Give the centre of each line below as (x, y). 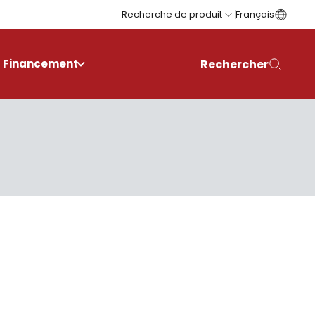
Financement (41, 64)
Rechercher (234, 64)
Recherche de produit (172, 14)
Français (255, 14)
